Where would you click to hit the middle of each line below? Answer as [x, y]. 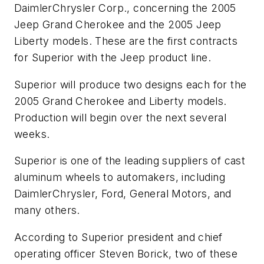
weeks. [32, 134]
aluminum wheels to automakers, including [120, 177]
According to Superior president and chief [118, 237]
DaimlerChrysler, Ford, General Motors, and [123, 194]
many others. [47, 210]
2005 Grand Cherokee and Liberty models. [121, 101]
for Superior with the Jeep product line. [113, 57]
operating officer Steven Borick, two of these [126, 253]
